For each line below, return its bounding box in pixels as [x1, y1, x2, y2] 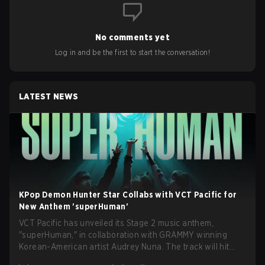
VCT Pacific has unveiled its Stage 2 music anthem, [19, 218, 214, 228]
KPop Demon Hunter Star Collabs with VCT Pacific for [19, 190, 237, 199]
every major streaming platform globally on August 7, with [19, 254, 240, 263]
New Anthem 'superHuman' [19, 202, 129, 211]
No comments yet [95, 33, 170, 42]
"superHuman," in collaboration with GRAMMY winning [19, 230, 227, 240]
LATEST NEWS [19, 92, 79, 101]
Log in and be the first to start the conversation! [55, 48, 210, 57]
